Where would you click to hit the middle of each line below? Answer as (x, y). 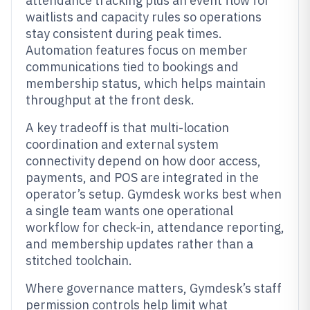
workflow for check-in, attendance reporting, (155, 227)
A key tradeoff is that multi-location (127, 128)
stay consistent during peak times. (124, 34)
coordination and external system (122, 144)
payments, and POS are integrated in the (142, 177)
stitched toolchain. (79, 261)
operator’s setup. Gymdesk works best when (154, 194)
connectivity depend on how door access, (143, 161)
